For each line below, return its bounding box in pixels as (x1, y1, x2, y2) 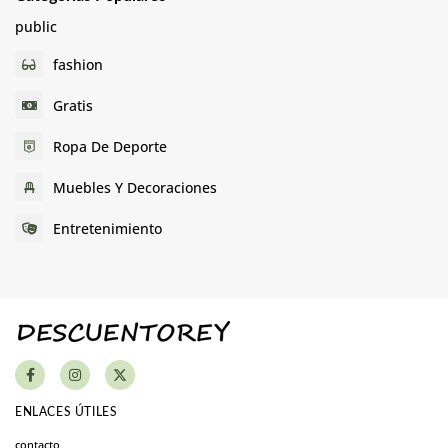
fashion (53, 54, 103, 74)
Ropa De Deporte (53, 136, 167, 156)
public (15, 17, 57, 37)
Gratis (53, 95, 93, 115)
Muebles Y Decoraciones (53, 177, 217, 197)
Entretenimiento (53, 218, 162, 238)
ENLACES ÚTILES (15, 406, 118, 419)
